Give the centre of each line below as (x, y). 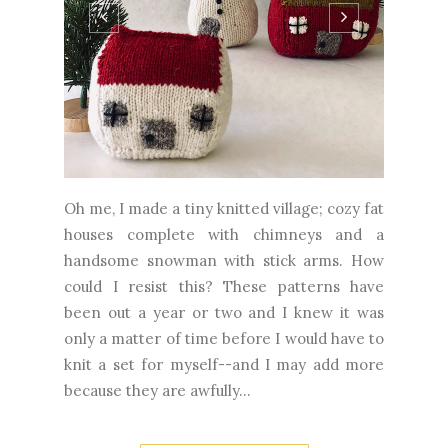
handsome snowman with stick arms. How (224, 260)
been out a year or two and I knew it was (224, 312)
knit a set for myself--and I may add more (224, 364)
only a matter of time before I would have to (224, 338)
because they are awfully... (157, 390)
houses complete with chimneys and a (224, 234)
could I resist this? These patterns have (224, 286)
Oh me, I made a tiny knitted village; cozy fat (224, 208)
